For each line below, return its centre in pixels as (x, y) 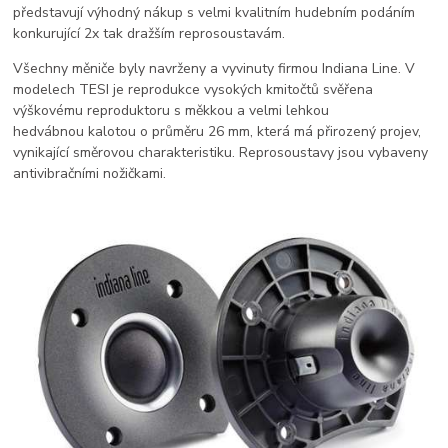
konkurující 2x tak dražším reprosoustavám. (149, 33)
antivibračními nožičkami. (90, 173)
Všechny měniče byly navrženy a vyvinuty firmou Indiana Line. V (214, 68)
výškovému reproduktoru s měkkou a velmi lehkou (171, 110)
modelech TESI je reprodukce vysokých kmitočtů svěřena (193, 89)
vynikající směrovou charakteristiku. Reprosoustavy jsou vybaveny (221, 152)
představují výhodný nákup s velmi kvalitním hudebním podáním (214, 12)
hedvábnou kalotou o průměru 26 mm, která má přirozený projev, (217, 131)
